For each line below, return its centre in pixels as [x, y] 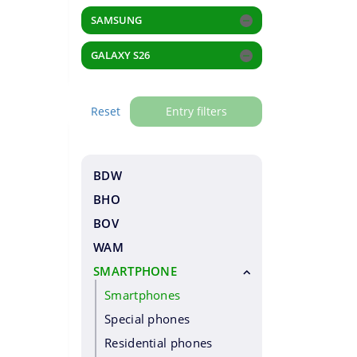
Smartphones [143, 295]
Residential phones [159, 343]
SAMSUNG [116, 20]
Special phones [147, 319]
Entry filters [196, 111]
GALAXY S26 [120, 55]
